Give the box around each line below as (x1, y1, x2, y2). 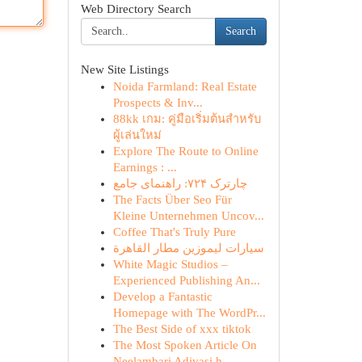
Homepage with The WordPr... (112, 306, 266, 319)
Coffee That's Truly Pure (112, 225, 236, 238)
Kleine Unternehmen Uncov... (112, 209, 264, 222)
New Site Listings (80, 63, 169, 76)
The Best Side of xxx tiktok (112, 322, 251, 335)
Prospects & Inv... (112, 96, 203, 109)
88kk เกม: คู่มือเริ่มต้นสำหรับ (112, 112, 261, 125)
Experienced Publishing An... (112, 274, 260, 287)
